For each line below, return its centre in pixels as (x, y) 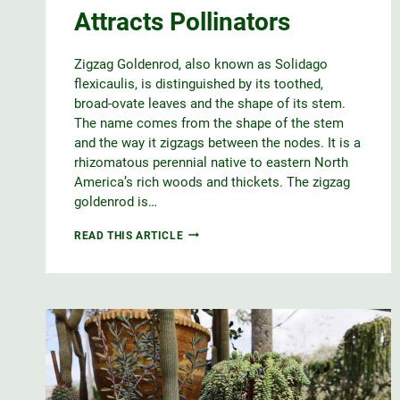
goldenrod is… (116, 201)
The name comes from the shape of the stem (209, 123)
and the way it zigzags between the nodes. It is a (217, 142)
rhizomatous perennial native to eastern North (211, 162)
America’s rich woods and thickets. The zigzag (212, 182)
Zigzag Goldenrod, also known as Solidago (201, 64)
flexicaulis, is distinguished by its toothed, (199, 83)
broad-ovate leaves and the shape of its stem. (210, 103)
